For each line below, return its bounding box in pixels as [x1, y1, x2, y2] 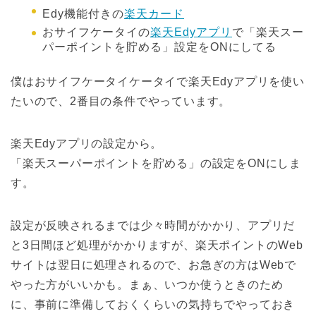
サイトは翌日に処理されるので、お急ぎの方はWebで [11, 259, 296, 272]
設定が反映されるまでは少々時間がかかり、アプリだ [11, 219, 296, 232]
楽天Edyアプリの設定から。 [11, 138, 163, 150]
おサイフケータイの [42, 26, 150, 39]
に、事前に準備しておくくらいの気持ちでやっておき [11, 298, 296, 311]
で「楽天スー [232, 26, 304, 39]
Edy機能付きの [42, 7, 124, 20]
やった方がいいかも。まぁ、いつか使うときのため [11, 279, 284, 291]
